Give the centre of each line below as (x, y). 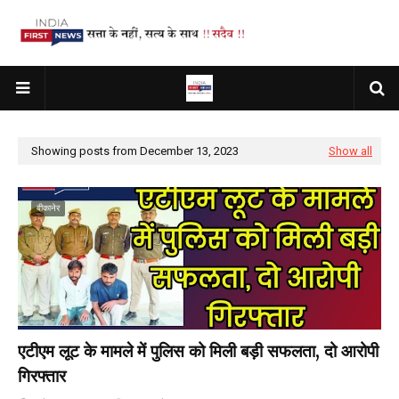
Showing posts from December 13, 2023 (135, 151)
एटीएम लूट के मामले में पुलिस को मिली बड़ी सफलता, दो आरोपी (198, 351)
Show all (350, 151)
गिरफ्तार (42, 376)
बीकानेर (48, 208)
